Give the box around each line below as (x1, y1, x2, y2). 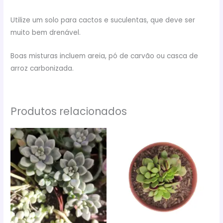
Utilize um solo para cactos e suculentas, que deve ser (10, 15, 196, 25)
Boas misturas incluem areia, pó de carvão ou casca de (10, 51, 199, 61)
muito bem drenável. (10, 28, 81, 38)
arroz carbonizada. (10, 64, 74, 74)
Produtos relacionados (10, 104, 127, 118)
